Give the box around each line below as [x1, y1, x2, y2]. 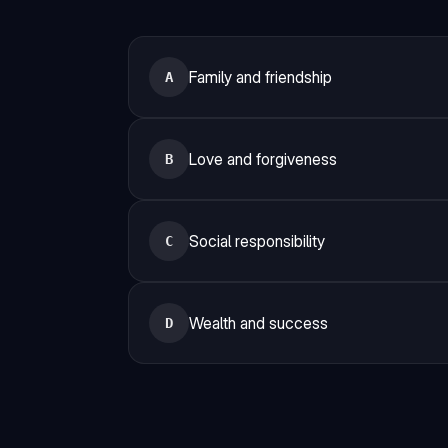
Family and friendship [189, 67, 332, 87]
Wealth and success [189, 313, 328, 333]
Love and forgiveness [189, 149, 337, 169]
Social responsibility [189, 231, 325, 251]
